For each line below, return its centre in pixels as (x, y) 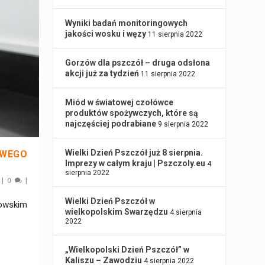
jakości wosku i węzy (106, 34)
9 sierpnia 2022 (183, 125)
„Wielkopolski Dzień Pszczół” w (127, 250)
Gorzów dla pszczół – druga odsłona (138, 63)
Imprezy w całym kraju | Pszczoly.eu (135, 164)
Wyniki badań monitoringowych (127, 23)
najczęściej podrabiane (111, 124)
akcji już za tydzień (102, 74)
